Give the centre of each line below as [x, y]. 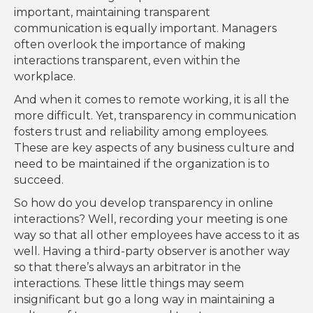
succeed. [39, 180]
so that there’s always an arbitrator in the [128, 268]
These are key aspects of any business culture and [154, 148]
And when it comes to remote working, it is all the [152, 100]
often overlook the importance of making [130, 45]
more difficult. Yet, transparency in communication [155, 116]
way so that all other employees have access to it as [156, 235]
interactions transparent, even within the [127, 61]
